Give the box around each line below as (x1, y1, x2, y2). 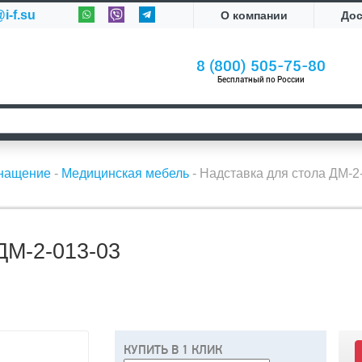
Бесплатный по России (217, 75, 305, 84)
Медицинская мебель (61, 166, 189, 180)
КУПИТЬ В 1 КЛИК (123, 343, 222, 358)
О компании (220, 9, 288, 22)
